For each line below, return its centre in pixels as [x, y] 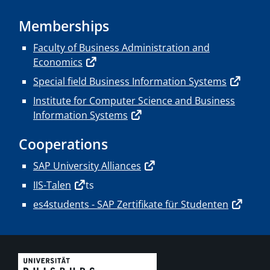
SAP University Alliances [87, 166]
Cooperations [63, 144]
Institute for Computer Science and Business [134, 101]
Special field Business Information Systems [130, 82]
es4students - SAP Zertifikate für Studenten [131, 205]
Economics [58, 62]
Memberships [64, 26]
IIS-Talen [52, 185]
